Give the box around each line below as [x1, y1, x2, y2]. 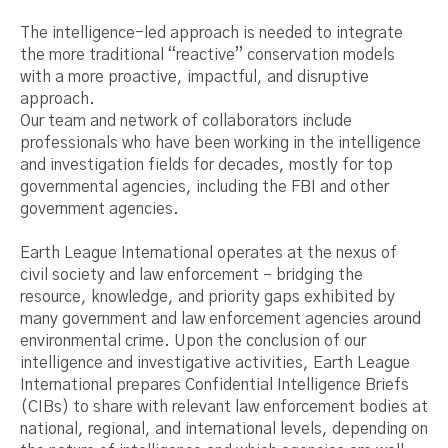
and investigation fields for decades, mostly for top [20, 157, 393, 173]
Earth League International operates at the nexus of [20, 245, 397, 261]
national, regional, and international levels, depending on [20, 421, 428, 437]
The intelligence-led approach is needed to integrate [20, 25, 403, 41]
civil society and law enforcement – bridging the [20, 267, 363, 283]
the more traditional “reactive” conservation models [20, 47, 395, 63]
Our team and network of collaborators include [20, 113, 352, 129]
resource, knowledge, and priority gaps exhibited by [20, 289, 395, 305]
